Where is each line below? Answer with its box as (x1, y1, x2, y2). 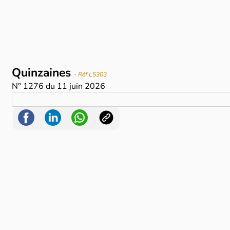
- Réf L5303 (74, 70, 107, 79)
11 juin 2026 (57, 81, 106, 92)
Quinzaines (12, 65, 74, 81)
